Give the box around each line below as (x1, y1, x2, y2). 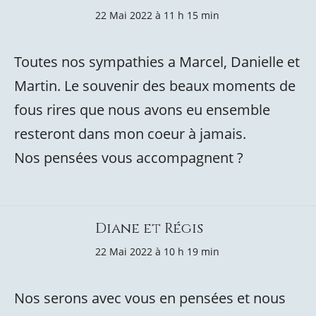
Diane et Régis (95, 219, 203, 238)
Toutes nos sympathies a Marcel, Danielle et (14, 52, 300, 71)
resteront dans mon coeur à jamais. (14, 124, 246, 143)
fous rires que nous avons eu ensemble (14, 100, 270, 119)
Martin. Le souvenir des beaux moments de (14, 76, 296, 95)
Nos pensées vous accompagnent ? (14, 148, 243, 167)
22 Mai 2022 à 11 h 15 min (95, 8, 219, 22)
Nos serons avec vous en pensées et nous (14, 288, 286, 308)
